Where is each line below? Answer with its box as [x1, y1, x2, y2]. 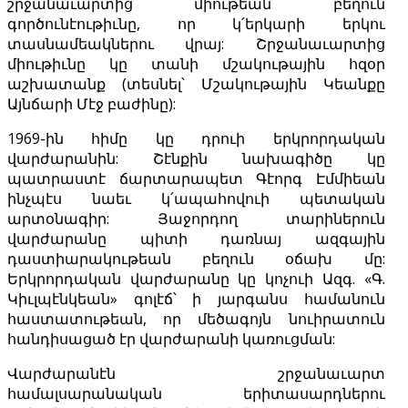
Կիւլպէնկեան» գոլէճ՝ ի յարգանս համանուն [7, 289, 385, 310]
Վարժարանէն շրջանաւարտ [7, 363, 385, 384]
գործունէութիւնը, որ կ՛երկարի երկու [7, 14, 385, 35]
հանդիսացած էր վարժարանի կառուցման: [7, 329, 335, 350]
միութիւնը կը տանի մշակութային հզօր [7, 54, 385, 75]
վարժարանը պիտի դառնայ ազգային [7, 229, 385, 250]
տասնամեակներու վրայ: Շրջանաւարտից [7, 34, 385, 55]
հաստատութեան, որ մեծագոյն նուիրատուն [7, 309, 385, 330]
